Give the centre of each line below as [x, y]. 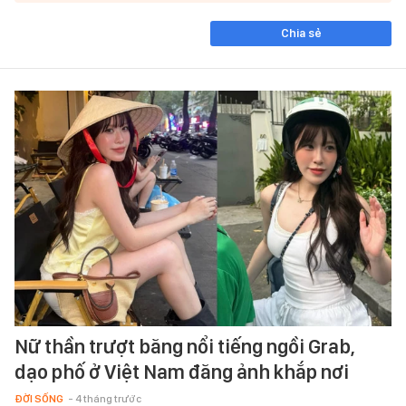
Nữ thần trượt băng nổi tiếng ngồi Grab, [185, 346]
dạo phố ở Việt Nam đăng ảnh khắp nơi [182, 371]
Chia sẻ [301, 33]
